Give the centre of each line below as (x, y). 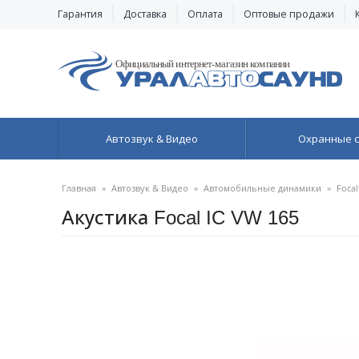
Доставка (145, 14)
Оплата (205, 14)
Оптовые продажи (289, 14)
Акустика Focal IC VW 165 (180, 217)
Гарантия (80, 14)
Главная (79, 188)
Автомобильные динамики (262, 188)
